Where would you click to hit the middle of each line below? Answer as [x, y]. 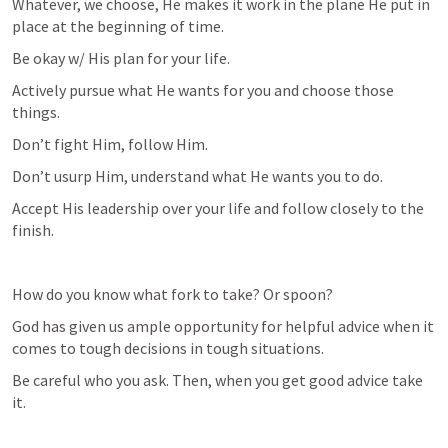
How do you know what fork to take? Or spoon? [172, 294]
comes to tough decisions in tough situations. [169, 348]
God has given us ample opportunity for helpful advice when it [223, 326]
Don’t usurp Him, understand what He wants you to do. [197, 176]
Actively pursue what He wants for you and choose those [203, 90]
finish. [33, 230]
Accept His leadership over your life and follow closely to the [218, 208]
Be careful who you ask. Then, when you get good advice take [217, 380]
